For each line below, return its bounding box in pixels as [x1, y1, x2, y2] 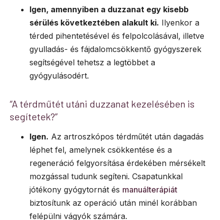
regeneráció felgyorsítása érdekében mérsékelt [29, 158, 205, 168]
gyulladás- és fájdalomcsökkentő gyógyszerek [29, 44, 201, 55]
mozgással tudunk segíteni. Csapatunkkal [29, 171, 183, 182]
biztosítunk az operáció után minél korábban [29, 198, 197, 208]
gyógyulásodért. [29, 71, 89, 81]
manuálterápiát [122, 185, 177, 195]
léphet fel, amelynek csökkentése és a [29, 145, 172, 155]
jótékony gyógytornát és [29, 185, 122, 195]
